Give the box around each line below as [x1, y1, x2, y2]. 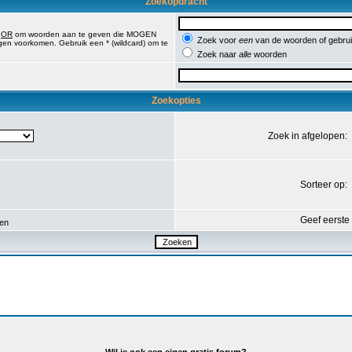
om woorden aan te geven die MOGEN [13, 30, 156, 38]
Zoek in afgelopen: [268, 130, 350, 141]
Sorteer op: [300, 179, 350, 190]
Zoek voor [195, 35, 239, 45]
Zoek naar [195, 49, 239, 59]
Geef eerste [300, 214, 350, 225]
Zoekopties [151, 95, 201, 106]
